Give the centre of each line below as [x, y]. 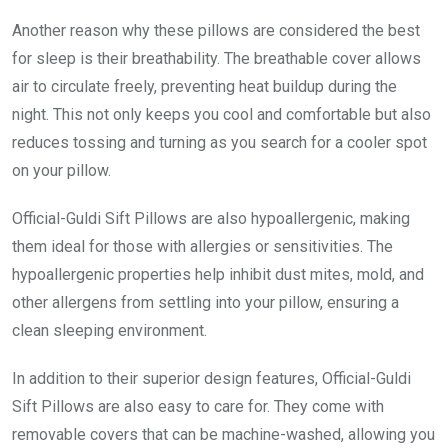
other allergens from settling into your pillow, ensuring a [205, 302]
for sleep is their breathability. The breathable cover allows [216, 58]
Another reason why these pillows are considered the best [216, 30]
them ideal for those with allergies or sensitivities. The [202, 246]
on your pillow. [61, 170]
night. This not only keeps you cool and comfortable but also [221, 114]
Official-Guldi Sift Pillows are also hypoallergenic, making [211, 218]
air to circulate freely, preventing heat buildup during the [204, 86]
